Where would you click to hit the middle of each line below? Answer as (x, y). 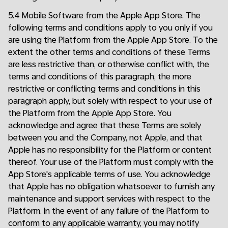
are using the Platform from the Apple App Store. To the (113, 40)
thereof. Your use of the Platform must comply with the (111, 162)
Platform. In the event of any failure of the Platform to (109, 211)
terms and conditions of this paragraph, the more (100, 77)
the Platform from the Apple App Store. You (90, 113)
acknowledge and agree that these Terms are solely (105, 125)
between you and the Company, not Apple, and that (105, 138)
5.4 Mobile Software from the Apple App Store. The (104, 16)
